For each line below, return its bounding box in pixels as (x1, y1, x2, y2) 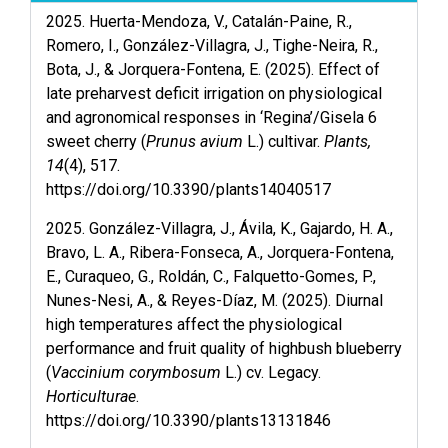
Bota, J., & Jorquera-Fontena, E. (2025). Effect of (46, 60, 380, 80)
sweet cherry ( (46, 132, 146, 152)
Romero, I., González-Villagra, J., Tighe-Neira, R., (46, 36, 378, 56)
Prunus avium (146, 132, 243, 152)
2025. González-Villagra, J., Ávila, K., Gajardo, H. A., (46, 218, 393, 238)
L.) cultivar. (243, 132, 324, 152)
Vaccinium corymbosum (51, 362, 221, 382)
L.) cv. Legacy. (221, 362, 321, 382)
